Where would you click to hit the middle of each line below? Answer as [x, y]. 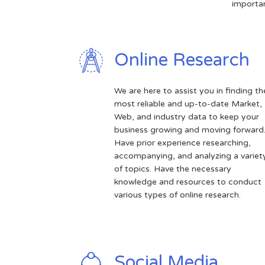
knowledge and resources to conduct [188, 182]
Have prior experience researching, [182, 143]
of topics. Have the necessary [172, 169]
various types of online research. [177, 195]
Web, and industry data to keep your [186, 117]
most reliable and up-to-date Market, [188, 104]
